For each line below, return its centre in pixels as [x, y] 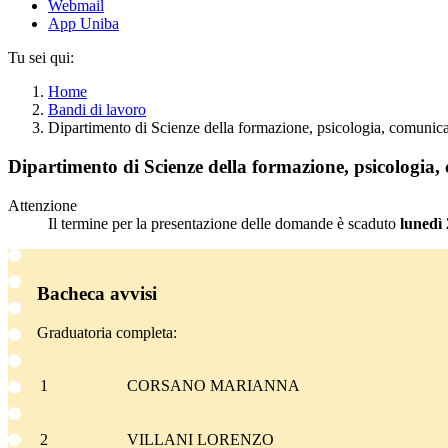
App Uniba [83, 24]
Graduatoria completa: [106, 333]
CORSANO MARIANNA [213, 386]
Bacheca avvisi [96, 294]
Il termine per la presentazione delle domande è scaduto [222, 223]
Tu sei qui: [41, 58]
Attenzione [42, 205]
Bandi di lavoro [97, 110]
